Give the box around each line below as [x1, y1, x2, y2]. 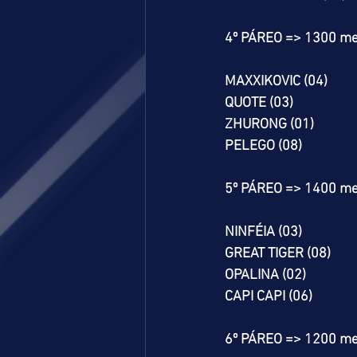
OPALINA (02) [225, 267, 306, 284]
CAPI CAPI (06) [225, 288, 312, 305]
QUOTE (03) [225, 95, 293, 112]
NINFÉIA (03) [225, 224, 302, 241]
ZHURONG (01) [225, 116, 314, 133]
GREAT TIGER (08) [225, 245, 331, 262]
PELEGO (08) [225, 138, 302, 155]
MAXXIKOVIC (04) [225, 73, 328, 90]
